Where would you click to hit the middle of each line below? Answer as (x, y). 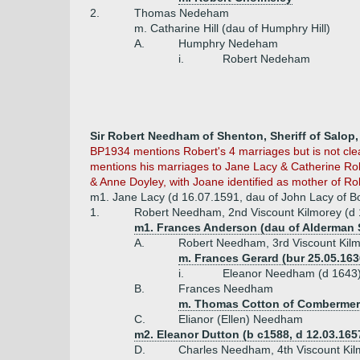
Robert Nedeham (266, 59)
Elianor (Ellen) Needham (241, 319)
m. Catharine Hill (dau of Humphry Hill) (232, 28)
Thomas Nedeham (182, 13)
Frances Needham (226, 288)
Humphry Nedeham (228, 43)
